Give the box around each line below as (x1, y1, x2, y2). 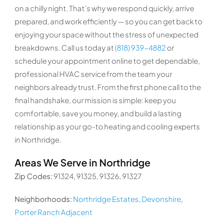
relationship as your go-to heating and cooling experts (14, 122, 200, 131)
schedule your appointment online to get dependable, (14, 56, 200, 66)
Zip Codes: (14, 171, 53, 181)
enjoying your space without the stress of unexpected (14, 30, 199, 39)
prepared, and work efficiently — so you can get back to (14, 17, 202, 26)
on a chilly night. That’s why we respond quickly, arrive (14, 3, 194, 13)
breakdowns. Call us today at (14, 43, 115, 53)
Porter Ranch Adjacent (14, 207, 92, 217)
